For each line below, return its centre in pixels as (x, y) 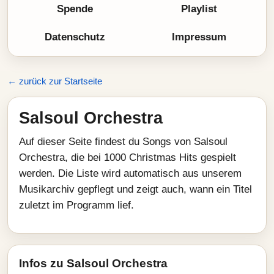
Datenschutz (75, 37)
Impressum (199, 37)
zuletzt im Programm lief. (76, 205)
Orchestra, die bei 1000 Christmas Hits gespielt (128, 157)
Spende (75, 9)
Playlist (199, 9)
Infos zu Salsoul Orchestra (93, 263)
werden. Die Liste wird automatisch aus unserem (130, 173)
